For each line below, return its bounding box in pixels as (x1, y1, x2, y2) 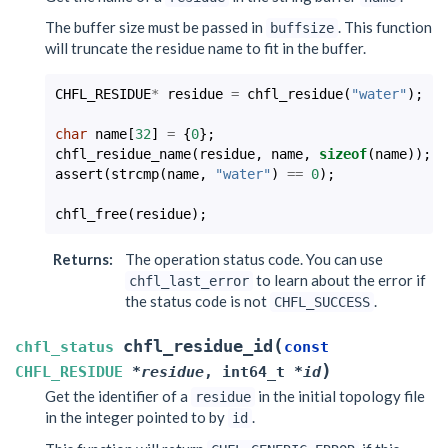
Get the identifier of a (45, 387, 191, 405)
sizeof (319, 146, 367, 162)
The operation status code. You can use (125, 250, 383, 268)
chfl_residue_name (55, 146, 191, 162)
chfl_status (15, 338, 114, 356)
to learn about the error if (253, 271, 426, 289)
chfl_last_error (129, 273, 249, 289)
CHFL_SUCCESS (274, 294, 370, 310)
